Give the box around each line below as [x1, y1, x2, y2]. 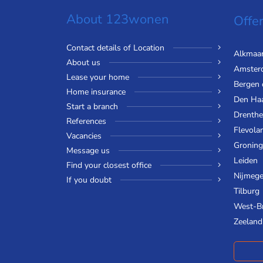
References [66, 116, 106, 127]
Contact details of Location [66, 42, 164, 54]
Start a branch [66, 101, 118, 113]
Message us [66, 145, 110, 157]
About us [66, 57, 100, 69]
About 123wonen [66, 11, 169, 29]
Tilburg [233, 186, 259, 197]
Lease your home [66, 72, 129, 83]
